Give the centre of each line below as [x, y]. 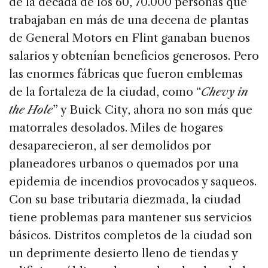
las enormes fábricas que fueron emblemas [126, 74]
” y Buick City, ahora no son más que [153, 110]
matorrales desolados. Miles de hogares [116, 128]
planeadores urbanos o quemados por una [124, 164]
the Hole [31, 110]
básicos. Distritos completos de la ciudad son [131, 236]
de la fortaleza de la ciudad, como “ [105, 92]
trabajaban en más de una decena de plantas [129, 20]
